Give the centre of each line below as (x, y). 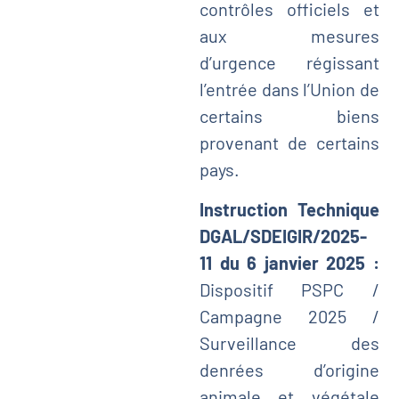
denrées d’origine (289, 369)
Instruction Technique (289, 209)
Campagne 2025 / (289, 316)
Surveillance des (289, 342)
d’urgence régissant (289, 63)
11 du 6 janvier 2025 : (289, 262)
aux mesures (289, 36)
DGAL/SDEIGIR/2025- (283, 236)
